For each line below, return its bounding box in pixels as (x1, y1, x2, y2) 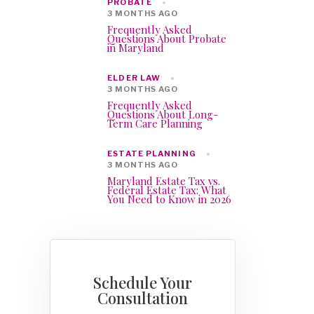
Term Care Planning (107, 116, 203, 131)
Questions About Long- (107, 107, 219, 122)
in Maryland (107, 41, 165, 55)
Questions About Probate (107, 32, 227, 46)
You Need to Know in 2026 (107, 192, 232, 207)
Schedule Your (93, 272, 192, 294)
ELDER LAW (107, 73, 161, 83)
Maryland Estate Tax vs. (107, 174, 221, 189)
